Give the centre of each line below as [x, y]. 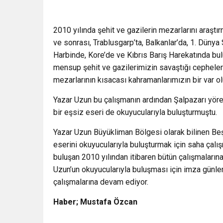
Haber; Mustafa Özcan [95, 202]
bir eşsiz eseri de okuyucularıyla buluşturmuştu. [135, 112]
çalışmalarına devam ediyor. [101, 182]
